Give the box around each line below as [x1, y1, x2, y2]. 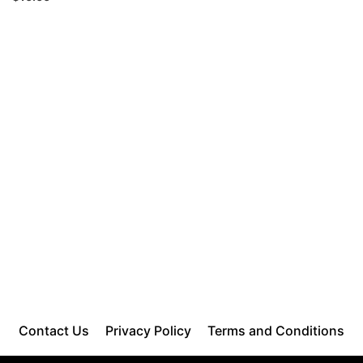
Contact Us [19, 322, 89, 339]
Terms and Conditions [207, 322, 344, 339]
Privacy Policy [105, 322, 191, 339]
